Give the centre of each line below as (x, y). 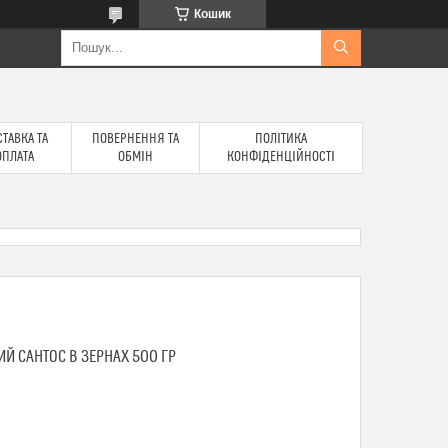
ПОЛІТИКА (281, 139)
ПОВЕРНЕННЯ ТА (135, 139)
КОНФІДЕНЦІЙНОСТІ (281, 157)
